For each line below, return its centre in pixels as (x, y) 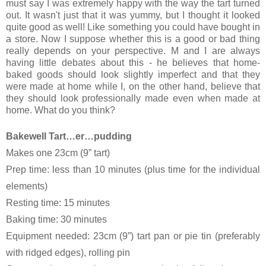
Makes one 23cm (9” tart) (58, 153)
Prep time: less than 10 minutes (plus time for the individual (133, 169)
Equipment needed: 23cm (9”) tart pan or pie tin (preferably (133, 236)
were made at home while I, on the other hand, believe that (133, 86)
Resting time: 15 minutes (58, 202)
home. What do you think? (61, 110)
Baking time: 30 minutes (56, 219)
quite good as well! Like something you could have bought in (133, 27)
